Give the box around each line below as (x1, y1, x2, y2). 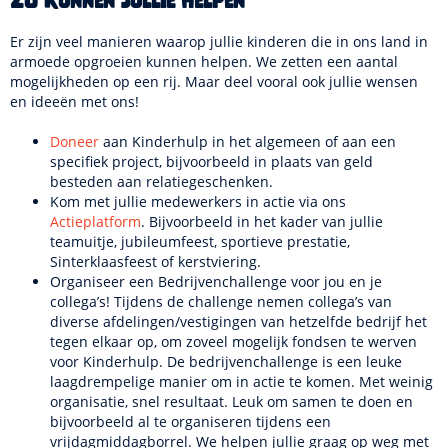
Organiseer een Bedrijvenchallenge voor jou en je (50, 272, 382, 291)
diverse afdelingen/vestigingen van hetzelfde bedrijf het (50, 312, 427, 331)
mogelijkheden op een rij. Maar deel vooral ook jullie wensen (10, 72, 418, 91)
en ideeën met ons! (10, 92, 139, 111)
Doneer (50, 132, 99, 151)
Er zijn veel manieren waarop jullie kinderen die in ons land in (10, 32, 428, 51)
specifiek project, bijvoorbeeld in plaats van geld (50, 152, 373, 171)
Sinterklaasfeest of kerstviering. (50, 252, 261, 271)
